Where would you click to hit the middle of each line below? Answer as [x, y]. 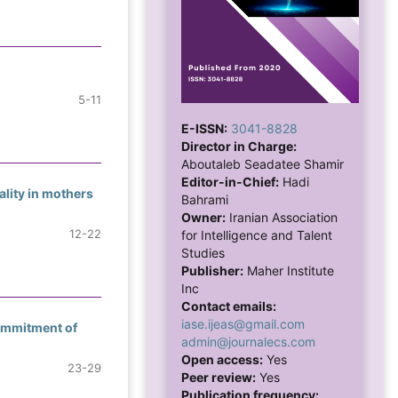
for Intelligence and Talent [257, 235]
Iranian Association [282, 217]
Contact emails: [229, 306]
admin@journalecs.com [248, 341]
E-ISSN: [204, 128]
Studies [203, 252]
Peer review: [219, 377]
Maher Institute [289, 270]
